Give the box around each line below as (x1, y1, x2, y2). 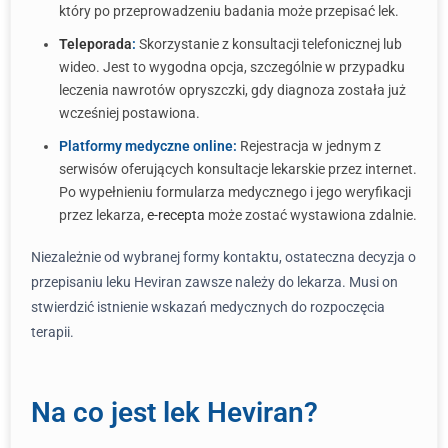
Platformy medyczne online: (59, 138, 237, 154)
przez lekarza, (59, 207, 147, 223)
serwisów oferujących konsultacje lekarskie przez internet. (59, 161, 417, 177)
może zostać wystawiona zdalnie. (205, 207, 417, 223)
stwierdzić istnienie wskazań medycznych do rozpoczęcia (31, 299, 385, 315)
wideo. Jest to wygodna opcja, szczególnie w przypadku (59, 59, 405, 75)
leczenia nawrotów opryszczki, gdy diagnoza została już (59, 82, 406, 98)
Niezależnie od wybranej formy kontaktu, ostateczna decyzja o (31, 249, 416, 265)
